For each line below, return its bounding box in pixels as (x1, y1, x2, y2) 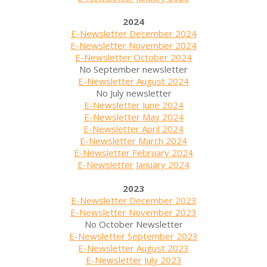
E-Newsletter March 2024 (80, 134, 187, 147)
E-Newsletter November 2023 (70, 206, 197, 218)
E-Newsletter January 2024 (77, 158, 190, 170)
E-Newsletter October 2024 (75, 51, 192, 63)
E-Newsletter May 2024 (83, 110, 184, 123)
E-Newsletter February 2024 (74, 146, 193, 159)
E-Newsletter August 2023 (78, 241, 189, 254)
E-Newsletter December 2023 (70, 194, 197, 206)
